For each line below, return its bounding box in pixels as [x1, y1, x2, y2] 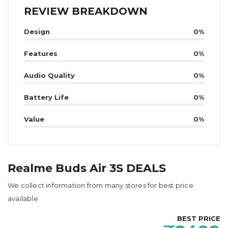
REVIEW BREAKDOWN [24, 5, 148, 17]
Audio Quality [24, 71, 75, 79]
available [8, 194, 38, 203]
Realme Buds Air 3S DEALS [8, 161, 166, 175]
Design [24, 27, 50, 36]
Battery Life [24, 93, 69, 101]
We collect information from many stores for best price [8, 181, 193, 189]
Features [24, 49, 58, 58]
